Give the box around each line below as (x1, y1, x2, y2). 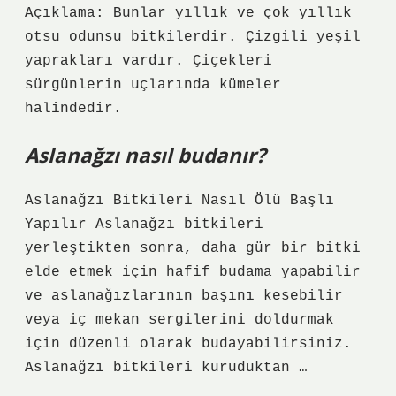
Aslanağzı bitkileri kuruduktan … (25, 360, 308, 376)
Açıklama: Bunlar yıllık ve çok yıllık (25, 5, 352, 21)
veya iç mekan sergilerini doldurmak (25, 312, 334, 328)
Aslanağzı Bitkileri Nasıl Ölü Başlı (25, 193, 334, 209)
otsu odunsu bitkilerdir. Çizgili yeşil (25, 29, 361, 45)
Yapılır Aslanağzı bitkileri (25, 217, 263, 232)
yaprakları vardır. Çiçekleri (25, 53, 272, 69)
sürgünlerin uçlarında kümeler (25, 77, 281, 93)
